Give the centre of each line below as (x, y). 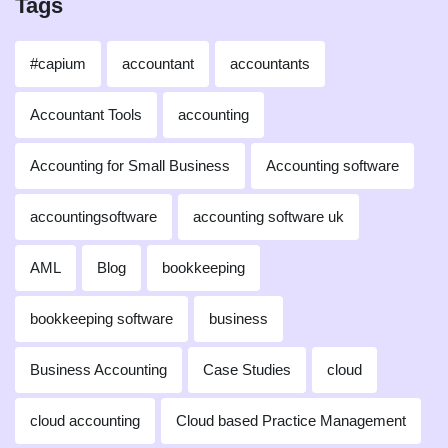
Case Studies (247, 370)
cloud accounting (85, 421)
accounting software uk (268, 217)
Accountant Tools (86, 115)
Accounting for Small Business (130, 166)
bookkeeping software (101, 319)
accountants (270, 64)
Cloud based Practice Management (291, 421)
